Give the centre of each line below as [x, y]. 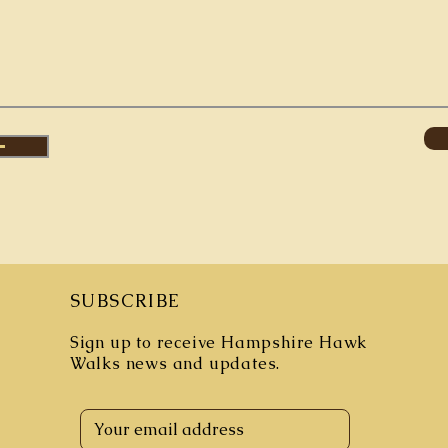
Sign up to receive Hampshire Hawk [218, 342]
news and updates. [203, 363]
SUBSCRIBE [125, 300]
